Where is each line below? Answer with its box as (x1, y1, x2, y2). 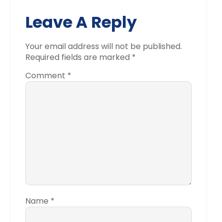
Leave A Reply (25, 11, 137, 34)
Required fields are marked (25, 52, 132, 63)
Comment (25, 70, 67, 82)
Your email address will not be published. (25, 41, 182, 53)
